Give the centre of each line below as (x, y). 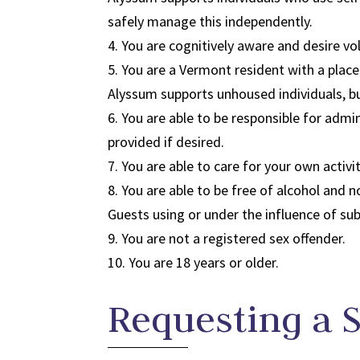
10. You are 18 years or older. (194, 262)
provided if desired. (166, 141)
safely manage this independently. (211, 21)
